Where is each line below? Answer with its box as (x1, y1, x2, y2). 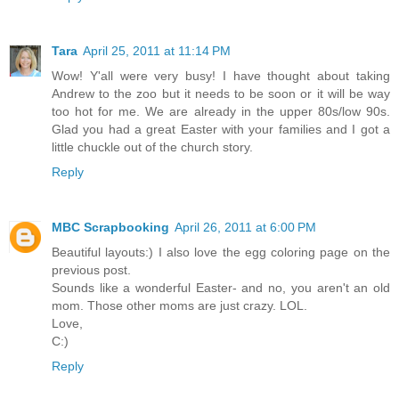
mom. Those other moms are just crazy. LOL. (52, 298, 307, 313)
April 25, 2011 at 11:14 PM (83, 44, 231, 59)
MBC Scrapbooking (52, 220, 169, 235)
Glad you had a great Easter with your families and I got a (52, 122, 390, 137)
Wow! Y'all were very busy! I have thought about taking (52, 69, 390, 84)
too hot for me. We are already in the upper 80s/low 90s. (52, 104, 390, 119)
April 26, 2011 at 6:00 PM (175, 220, 316, 235)
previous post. (52, 263, 131, 278)
